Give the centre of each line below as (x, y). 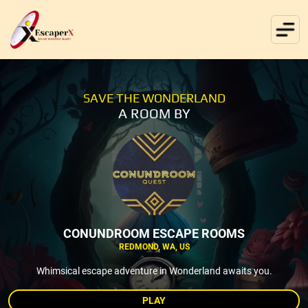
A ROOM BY (154, 113)
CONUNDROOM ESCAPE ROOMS (154, 233)
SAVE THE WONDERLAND (154, 98)
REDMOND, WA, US (154, 246)
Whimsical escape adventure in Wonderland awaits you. (154, 271)
